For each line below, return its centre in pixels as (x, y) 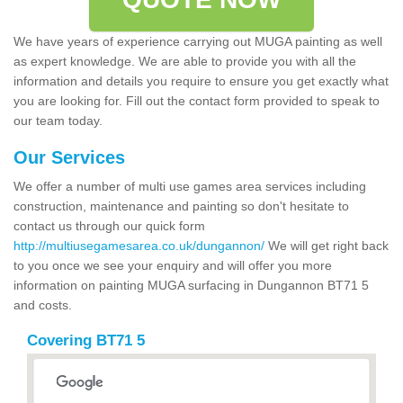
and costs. (43, 304)
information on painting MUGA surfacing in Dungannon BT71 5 (191, 285)
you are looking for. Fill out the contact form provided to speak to (197, 100)
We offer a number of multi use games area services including (190, 186)
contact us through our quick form (109, 225)
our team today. (60, 120)
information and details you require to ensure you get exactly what (201, 81)
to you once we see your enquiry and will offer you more (173, 265)
